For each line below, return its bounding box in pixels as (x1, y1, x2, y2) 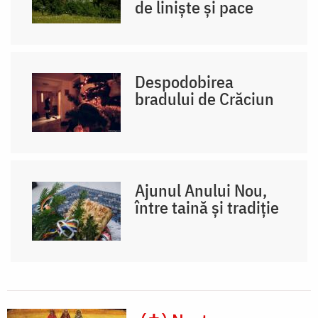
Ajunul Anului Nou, (135, 178, 268, 202)
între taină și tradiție (135, 195, 280, 219)
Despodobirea (135, 70, 234, 93)
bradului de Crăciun (135, 87, 275, 110)
